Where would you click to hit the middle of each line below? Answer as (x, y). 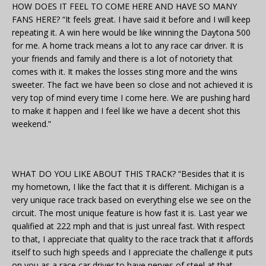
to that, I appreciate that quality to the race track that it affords (133, 239)
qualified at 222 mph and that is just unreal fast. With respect (129, 226)
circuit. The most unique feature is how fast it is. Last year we (130, 213)
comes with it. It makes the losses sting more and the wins (125, 72)
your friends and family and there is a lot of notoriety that (122, 59)
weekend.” (31, 124)
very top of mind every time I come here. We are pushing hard (131, 98)
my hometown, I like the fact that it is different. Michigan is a (128, 187)
